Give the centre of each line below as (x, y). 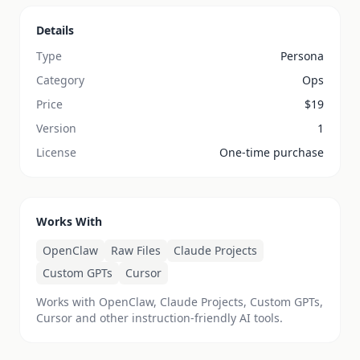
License (56, 152)
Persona (302, 56)
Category (60, 80)
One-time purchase (272, 152)
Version (56, 128)
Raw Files (136, 250)
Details (55, 30)
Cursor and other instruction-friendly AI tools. (160, 318)
